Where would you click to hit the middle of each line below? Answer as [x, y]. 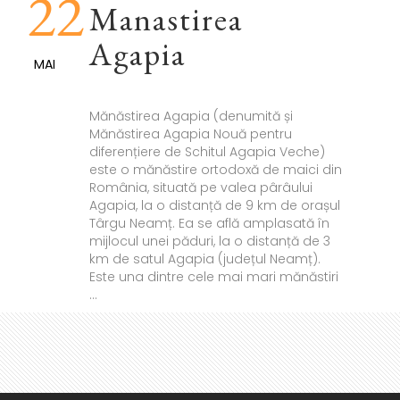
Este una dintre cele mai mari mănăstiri [213, 277]
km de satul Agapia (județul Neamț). [204, 259]
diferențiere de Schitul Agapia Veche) [207, 152]
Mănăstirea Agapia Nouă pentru [190, 134]
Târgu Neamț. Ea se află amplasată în [209, 224]
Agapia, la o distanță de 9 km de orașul [214, 206]
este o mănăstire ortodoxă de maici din [215, 170]
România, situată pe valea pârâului [200, 188]
